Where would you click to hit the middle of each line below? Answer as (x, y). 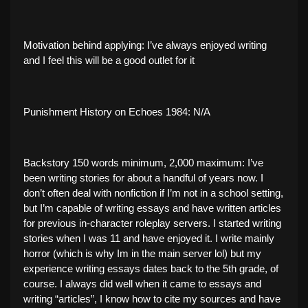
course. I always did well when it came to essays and (142, 284)
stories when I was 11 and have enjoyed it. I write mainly (149, 239)
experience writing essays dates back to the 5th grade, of (151, 269)
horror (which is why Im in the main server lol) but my (142, 254)
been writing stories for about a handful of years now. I (143, 178)
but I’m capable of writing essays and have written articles (152, 209)
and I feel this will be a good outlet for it (109, 60)
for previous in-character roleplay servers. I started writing (152, 224)
